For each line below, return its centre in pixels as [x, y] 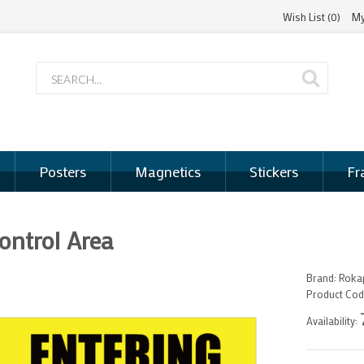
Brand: [321, 277]
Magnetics [167, 171]
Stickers [273, 171]
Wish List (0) [312, 17]
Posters [62, 171]
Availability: [331, 321]
